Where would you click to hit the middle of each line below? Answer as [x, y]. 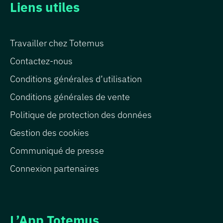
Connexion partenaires [55, 169]
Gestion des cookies [50, 133]
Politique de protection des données [81, 115]
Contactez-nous [41, 61]
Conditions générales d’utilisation [76, 79]
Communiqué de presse [57, 151]
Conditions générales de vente [70, 97]
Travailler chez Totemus [57, 43]
